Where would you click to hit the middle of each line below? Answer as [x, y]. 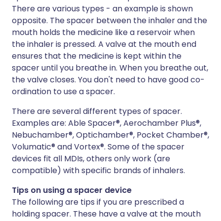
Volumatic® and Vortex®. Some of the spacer [98, 147]
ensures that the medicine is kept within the [97, 56]
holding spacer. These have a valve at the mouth [106, 214]
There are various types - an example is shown [102, 9]
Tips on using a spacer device [72, 190]
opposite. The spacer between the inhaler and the [110, 21]
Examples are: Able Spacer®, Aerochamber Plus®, [107, 123]
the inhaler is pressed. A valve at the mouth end [104, 44]
